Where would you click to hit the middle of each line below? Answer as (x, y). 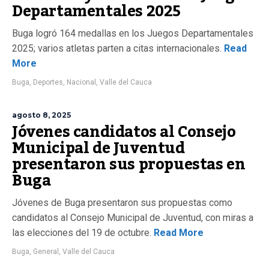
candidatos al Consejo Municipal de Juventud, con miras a (133, 218)
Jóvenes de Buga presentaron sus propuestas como (122, 203)
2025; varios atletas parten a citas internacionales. (117, 48)
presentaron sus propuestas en (129, 165)
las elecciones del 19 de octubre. (82, 233)
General (46, 252)
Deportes (48, 82)
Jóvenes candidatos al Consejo (124, 132)
